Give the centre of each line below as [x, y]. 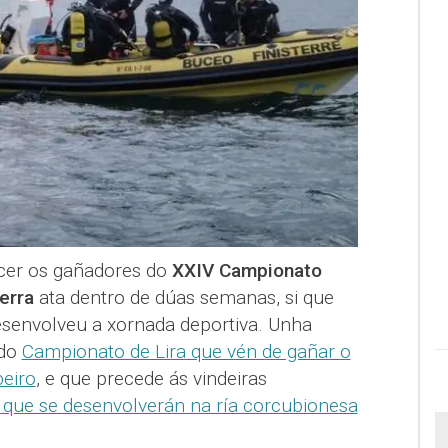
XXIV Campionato [246, 271]
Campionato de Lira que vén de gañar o [186, 352]
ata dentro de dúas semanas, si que [183, 298]
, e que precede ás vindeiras [151, 379]
